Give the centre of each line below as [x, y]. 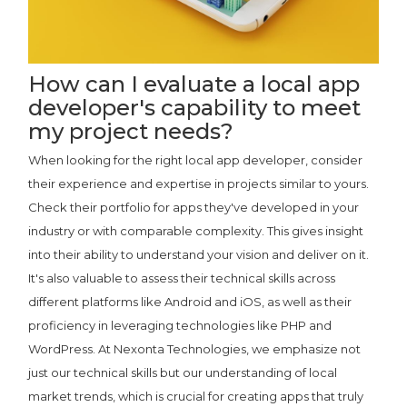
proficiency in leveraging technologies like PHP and [180, 325]
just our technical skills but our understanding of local [183, 372]
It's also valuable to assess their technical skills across [182, 278]
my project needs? [131, 131]
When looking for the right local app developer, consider [196, 159]
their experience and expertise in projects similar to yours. [199, 183]
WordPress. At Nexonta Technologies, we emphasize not [195, 348]
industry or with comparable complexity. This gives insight [196, 230]
